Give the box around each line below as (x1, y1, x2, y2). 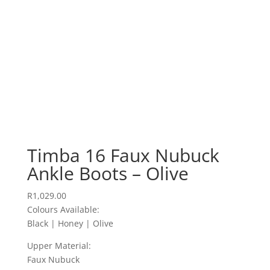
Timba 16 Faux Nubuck (27, 143, 219, 168)
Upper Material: (27, 240, 91, 251)
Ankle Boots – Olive (27, 161, 189, 186)
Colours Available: (27, 204, 99, 215)
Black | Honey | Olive (27, 218, 113, 229)
